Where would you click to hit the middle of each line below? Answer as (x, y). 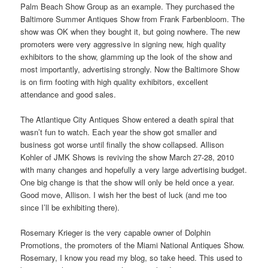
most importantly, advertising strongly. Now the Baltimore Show (130, 69)
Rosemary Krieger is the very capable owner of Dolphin (116, 233)
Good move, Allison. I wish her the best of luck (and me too (124, 195)
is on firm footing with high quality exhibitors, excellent (115, 82)
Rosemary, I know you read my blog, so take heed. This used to (132, 258)
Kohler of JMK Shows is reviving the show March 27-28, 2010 (127, 157)
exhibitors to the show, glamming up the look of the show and (127, 57)
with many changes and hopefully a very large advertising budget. (134, 170)
